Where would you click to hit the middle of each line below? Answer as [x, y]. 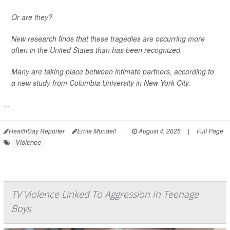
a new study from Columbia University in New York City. [101, 82]
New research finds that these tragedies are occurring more [108, 38]
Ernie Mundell [97, 130]
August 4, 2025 [159, 130]
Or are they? [32, 17]
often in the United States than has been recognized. [97, 50]
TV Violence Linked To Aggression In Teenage [105, 194]
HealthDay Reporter [37, 130]
